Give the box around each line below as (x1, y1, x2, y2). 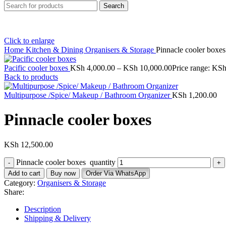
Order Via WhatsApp (86, 169, 146, 177)
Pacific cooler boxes (4, 64, 70, 72)
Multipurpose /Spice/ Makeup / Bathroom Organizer (4, 91, 172, 99)
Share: (4, 187, 24, 196)
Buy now (50, 169, 76, 177)
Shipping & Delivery (24, 213, 91, 222)
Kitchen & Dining (26, 45, 85, 54)
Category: (4, 178, 35, 187)
